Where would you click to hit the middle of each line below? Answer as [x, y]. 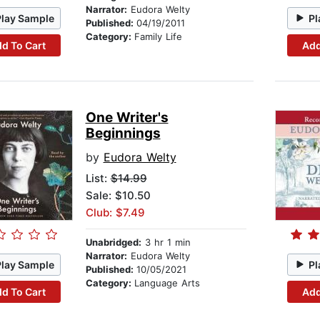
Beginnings [123, 134]
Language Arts [167, 283]
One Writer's [127, 118]
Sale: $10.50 [118, 196]
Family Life [158, 37]
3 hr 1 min [166, 242]
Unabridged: [113, 242]
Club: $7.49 [115, 213]
